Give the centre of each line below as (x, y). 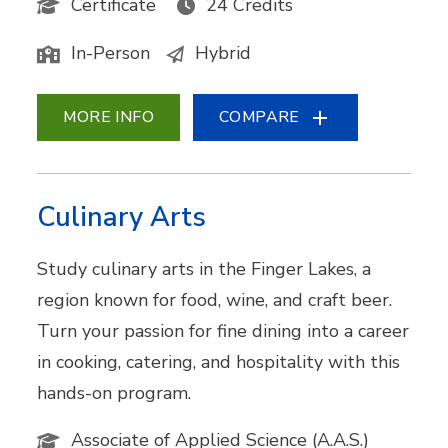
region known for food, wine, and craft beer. (215, 300)
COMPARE (259, 117)
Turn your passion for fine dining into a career (223, 331)
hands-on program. (114, 393)
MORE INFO (109, 117)
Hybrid (223, 53)
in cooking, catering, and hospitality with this (219, 362)
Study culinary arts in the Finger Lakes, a (204, 269)
